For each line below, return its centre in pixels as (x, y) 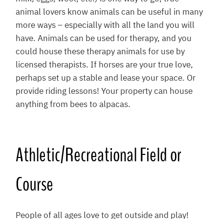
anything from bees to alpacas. (73, 105)
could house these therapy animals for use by (100, 52)
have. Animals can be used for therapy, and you (104, 39)
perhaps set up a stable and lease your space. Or (106, 78)
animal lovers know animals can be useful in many (109, 12)
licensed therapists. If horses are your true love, (104, 65)
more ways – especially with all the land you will (105, 26)
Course (34, 185)
